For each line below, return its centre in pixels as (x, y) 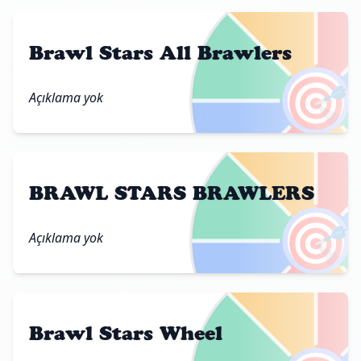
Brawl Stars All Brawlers (160, 52)
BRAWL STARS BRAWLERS (172, 193)
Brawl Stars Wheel (126, 333)
